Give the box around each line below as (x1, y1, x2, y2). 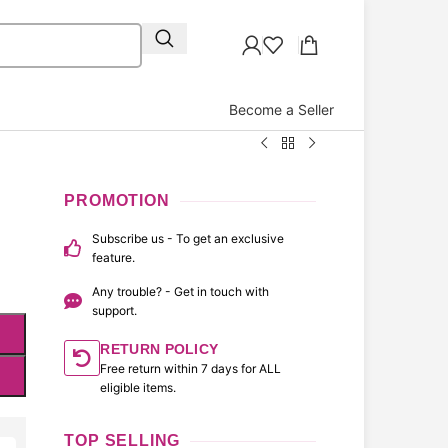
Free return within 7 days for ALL (100, 361, 282, 376)
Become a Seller (229, 101, 334, 118)
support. (91, 303, 137, 318)
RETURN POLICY (100, 341, 219, 357)
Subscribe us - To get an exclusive (91, 231, 284, 246)
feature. (91, 250, 135, 265)
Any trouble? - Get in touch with (91, 284, 269, 299)
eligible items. (100, 380, 177, 395)
